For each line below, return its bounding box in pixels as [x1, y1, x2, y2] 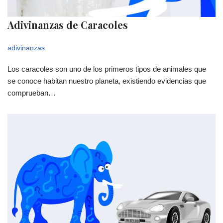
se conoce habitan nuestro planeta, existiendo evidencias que [7, 76, 206, 85]
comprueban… [7, 88, 58, 97]
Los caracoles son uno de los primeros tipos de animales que [7, 64, 206, 73]
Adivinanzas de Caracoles [7, 17, 128, 31]
